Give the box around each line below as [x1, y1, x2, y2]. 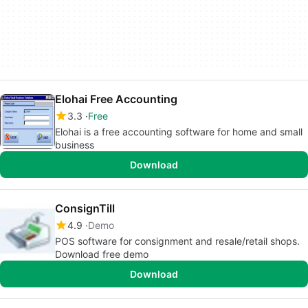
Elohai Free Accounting [55, 92, 177, 106]
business [55, 139, 94, 151]
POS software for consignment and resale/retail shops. [55, 235, 300, 247]
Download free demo [55, 248, 148, 260]
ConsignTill [55, 201, 115, 215]
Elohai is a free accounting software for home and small [55, 126, 302, 137]
